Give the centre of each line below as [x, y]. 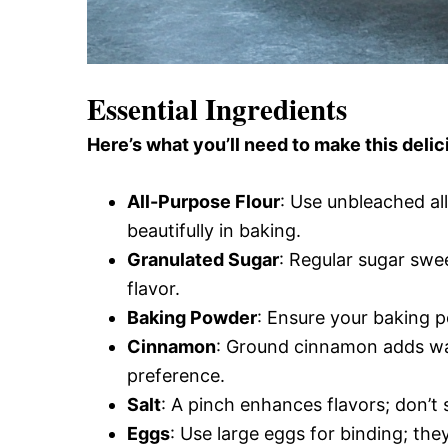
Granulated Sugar [203, 260]
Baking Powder [192, 318]
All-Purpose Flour [203, 202]
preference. [176, 376]
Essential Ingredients [217, 109]
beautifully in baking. [214, 231]
